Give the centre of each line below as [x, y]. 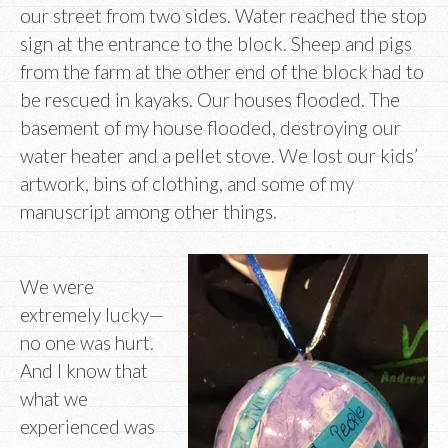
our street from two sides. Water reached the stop [223, 15]
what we [54, 399]
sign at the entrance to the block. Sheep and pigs [216, 43]
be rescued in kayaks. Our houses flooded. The [210, 99]
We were [57, 287]
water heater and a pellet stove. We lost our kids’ [219, 155]
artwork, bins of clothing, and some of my [187, 183]
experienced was [87, 427]
